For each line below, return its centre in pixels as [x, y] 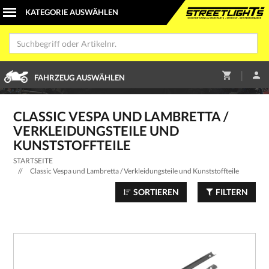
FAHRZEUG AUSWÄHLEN [79, 77]
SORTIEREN [156, 192]
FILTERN [231, 192]
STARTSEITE [33, 161]
